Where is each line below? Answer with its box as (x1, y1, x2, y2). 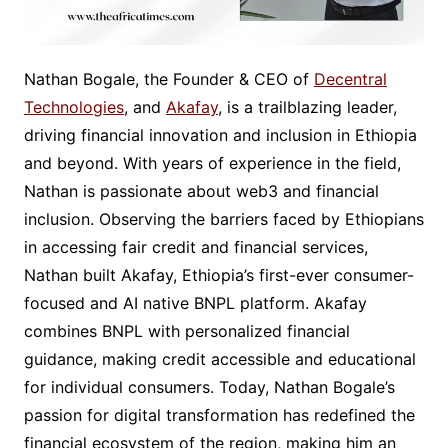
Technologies (23, 97, 124, 118)
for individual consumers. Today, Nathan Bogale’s (23, 377, 395, 398)
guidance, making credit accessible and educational (23, 349, 416, 370)
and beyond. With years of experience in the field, (23, 153, 401, 174)
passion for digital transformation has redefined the (23, 405, 415, 426)
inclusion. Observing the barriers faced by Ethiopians (23, 209, 424, 230)
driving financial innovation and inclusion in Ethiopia (23, 125, 417, 146)
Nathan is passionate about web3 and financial (23, 181, 379, 202)
